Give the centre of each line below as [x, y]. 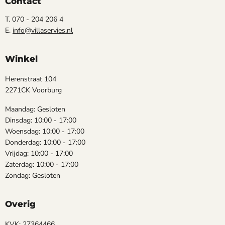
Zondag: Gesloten [33, 175]
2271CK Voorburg [33, 90]
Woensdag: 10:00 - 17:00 [45, 131]
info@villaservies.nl [43, 30]
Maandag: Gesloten [35, 109]
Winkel [21, 59]
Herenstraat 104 [31, 79]
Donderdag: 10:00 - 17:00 [45, 142]
